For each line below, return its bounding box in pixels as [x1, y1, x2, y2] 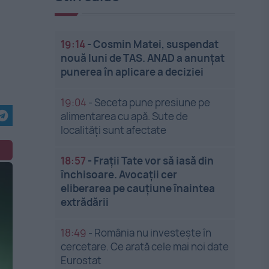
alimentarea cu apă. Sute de [61, 109, 189, 123]
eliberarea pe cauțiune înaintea [61, 181, 216, 195]
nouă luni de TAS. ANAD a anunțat [61, 51, 225, 65]
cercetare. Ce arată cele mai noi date [61, 240, 229, 253]
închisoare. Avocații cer [61, 168, 178, 181]
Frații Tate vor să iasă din [94, 154, 214, 168]
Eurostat [61, 253, 102, 267]
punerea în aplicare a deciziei [61, 65, 204, 79]
